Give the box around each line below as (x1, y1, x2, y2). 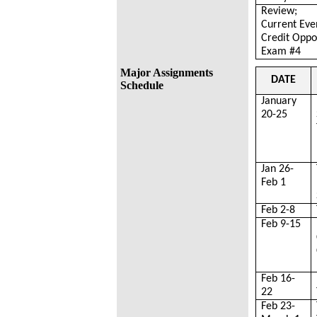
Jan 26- (261, 163, 294, 175)
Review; (261, 6, 298, 17)
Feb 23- (261, 301, 296, 312)
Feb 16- (261, 273, 296, 284)
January (261, 96, 297, 107)
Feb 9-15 (261, 219, 301, 230)
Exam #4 (261, 46, 301, 57)
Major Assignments (120, 67, 213, 79)
